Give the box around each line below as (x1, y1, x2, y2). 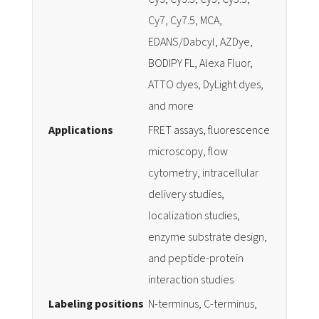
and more (148, 98, 194, 114)
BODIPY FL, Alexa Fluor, (148, 56, 253, 71)
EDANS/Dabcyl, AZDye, (148, 34, 253, 50)
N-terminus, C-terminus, (148, 296, 257, 312)
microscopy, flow (148, 144, 228, 159)
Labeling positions (48, 296, 144, 312)
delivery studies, (148, 187, 224, 202)
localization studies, (148, 208, 240, 224)
